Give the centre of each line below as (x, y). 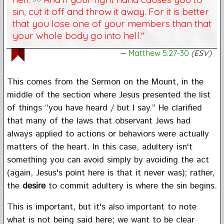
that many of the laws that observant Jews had (98, 121)
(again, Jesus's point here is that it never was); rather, (110, 173)
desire (34, 186)
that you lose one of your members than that (112, 23)
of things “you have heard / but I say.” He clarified (104, 108)
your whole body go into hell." (78, 35)
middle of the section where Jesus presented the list (108, 95)
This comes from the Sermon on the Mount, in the (105, 82)
